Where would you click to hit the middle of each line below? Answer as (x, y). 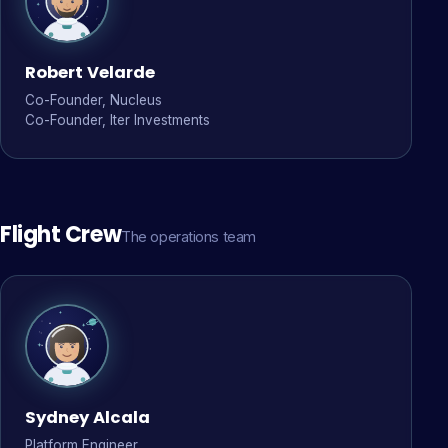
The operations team (188, 236)
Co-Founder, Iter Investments (117, 120)
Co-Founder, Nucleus (93, 100)
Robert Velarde (90, 72)
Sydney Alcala (87, 417)
